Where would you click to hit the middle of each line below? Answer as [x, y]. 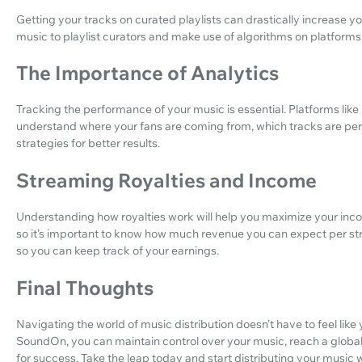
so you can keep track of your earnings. [118, 251]
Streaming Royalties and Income [166, 181]
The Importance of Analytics [147, 73]
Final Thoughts [85, 288]
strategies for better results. [88, 143]
